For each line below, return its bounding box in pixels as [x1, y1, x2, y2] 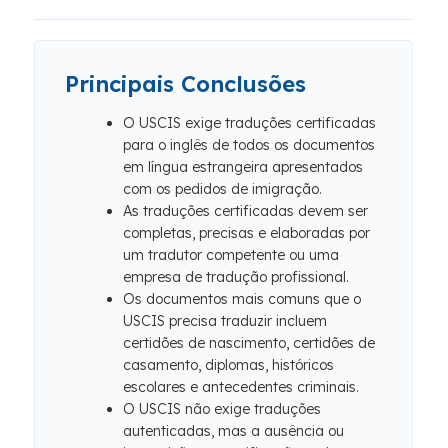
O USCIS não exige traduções [123, 400, 321, 418]
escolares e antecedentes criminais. [123, 378, 359, 396]
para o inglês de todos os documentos [123, 136, 375, 154]
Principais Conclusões [65, 70, 306, 98]
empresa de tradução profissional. [123, 268, 349, 286]
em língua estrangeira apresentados [123, 158, 363, 176]
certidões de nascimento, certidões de [123, 334, 375, 352]
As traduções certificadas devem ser [123, 202, 368, 220]
